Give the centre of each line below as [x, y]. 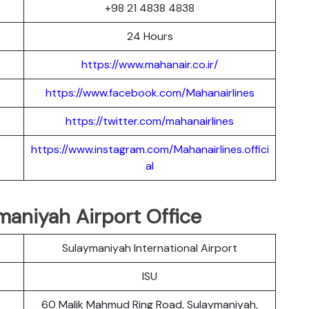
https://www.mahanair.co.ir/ [150, 64]
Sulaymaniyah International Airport [150, 248]
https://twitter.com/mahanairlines [150, 121]
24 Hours [150, 36]
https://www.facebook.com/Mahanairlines [150, 92]
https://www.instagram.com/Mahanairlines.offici [150, 149]
